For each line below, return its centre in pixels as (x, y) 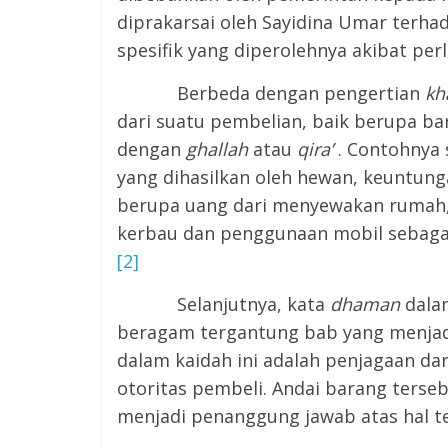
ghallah (217, 149)
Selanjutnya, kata (223, 304)
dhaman (365, 304)
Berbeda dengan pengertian (271, 93)
